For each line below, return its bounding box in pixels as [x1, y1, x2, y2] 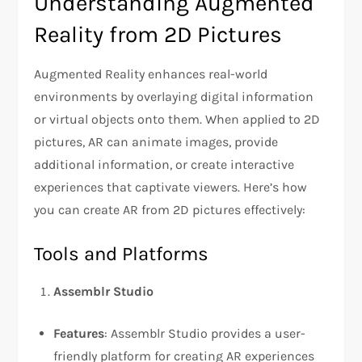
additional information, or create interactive [34, 157, 295, 173]
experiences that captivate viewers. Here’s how [34, 179, 308, 196]
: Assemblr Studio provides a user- [104, 326, 306, 342]
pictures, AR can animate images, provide [34, 134, 279, 150]
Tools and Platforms [34, 242, 209, 266]
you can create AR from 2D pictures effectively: [34, 202, 306, 218]
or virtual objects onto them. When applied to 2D [34, 112, 321, 128]
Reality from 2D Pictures [34, 21, 283, 48]
